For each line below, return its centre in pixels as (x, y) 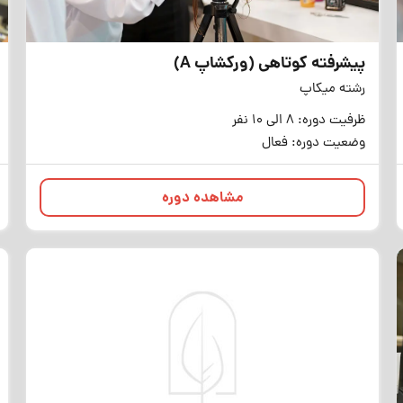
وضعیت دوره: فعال (314, 143)
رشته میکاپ (333, 90)
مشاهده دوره (202, 198)
